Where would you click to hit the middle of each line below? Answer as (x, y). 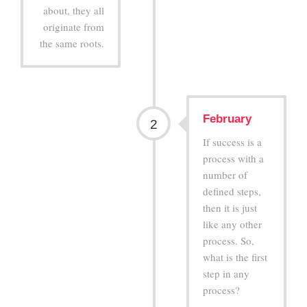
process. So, (228, 240)
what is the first (235, 257)
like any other (232, 224)
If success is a (232, 142)
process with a (233, 158)
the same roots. (72, 43)
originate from (74, 26)
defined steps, (232, 191)
